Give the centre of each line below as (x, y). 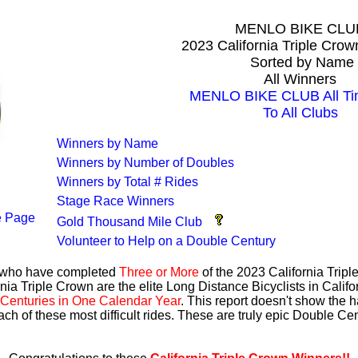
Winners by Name (107, 143)
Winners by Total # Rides (127, 182)
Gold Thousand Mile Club (129, 222)
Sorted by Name (300, 62)
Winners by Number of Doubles (145, 163)
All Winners (300, 79)
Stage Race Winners (115, 201)
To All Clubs (300, 113)
